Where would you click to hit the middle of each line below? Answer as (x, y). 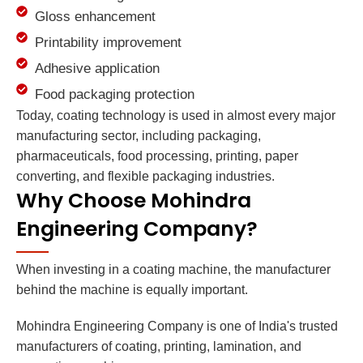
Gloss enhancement (95, 17)
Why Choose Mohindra (134, 201)
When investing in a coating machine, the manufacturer (173, 270)
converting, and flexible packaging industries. (145, 177)
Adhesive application (97, 69)
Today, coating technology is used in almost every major (176, 116)
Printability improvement (108, 43)
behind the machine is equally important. (132, 290)
